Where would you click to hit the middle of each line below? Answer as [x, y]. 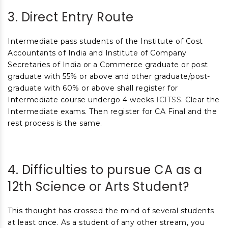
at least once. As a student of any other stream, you [106, 222]
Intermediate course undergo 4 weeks [82, 100]
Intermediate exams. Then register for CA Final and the [112, 111]
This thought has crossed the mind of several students [111, 211]
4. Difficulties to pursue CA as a [105, 170]
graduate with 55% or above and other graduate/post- [109, 76]
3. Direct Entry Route [71, 17]
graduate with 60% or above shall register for [93, 88]
